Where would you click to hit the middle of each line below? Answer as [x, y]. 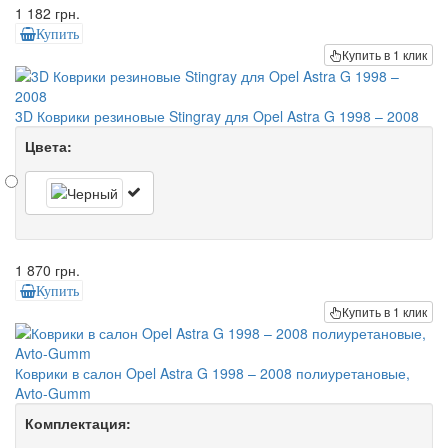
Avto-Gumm [53, 393]
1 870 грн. [47, 270]
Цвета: [48, 146]
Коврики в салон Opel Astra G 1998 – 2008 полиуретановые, [212, 373]
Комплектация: [78, 423]
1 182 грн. [47, 12]
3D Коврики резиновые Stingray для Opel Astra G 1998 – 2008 [217, 116]
